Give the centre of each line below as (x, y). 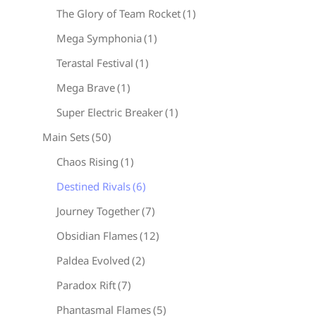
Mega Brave (86, 87)
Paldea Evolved (93, 260)
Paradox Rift (86, 285)
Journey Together (98, 211)
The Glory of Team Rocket (119, 13)
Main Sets (66, 137)
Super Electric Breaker (110, 112)
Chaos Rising (87, 162)
